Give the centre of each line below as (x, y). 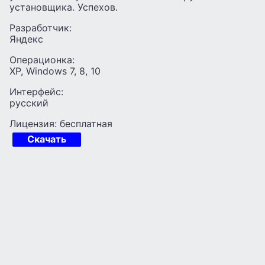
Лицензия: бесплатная (61, 124)
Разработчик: (41, 28)
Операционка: (42, 60)
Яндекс (26, 39)
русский (29, 103)
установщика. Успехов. (64, 7)
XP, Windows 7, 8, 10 (55, 71)
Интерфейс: (36, 92)
